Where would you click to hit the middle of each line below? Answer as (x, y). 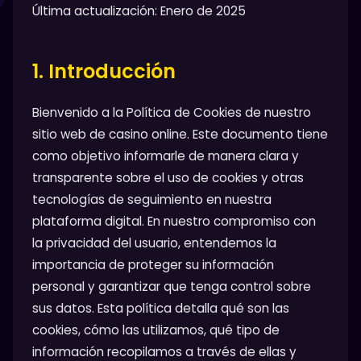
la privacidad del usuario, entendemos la (154, 243)
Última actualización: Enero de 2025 (139, 11)
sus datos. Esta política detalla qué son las (161, 308)
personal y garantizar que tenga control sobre (172, 286)
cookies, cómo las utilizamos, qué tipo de (156, 330)
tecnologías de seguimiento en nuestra (152, 199)
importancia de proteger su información (153, 265)
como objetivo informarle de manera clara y (166, 156)
